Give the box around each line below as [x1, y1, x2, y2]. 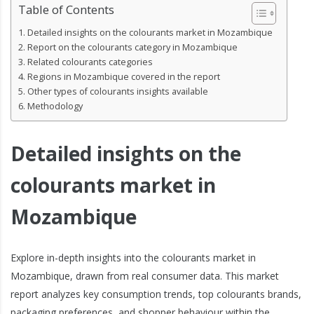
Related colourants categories [27, 56, 153, 68]
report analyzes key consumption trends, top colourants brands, [11, 287, 301, 301]
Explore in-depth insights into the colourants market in [11, 251, 256, 264]
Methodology [27, 100, 83, 112]
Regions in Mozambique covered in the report [27, 71, 220, 83]
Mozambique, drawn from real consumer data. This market [11, 269, 279, 282]
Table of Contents [18, 1, 114, 18]
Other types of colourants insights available [27, 86, 208, 97]
